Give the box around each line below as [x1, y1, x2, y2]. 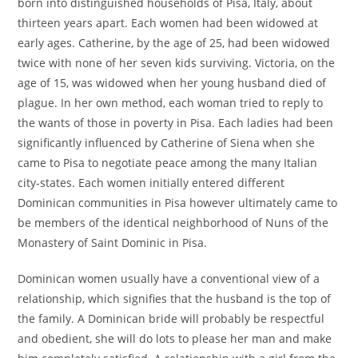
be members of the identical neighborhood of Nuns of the [18, 215, 329, 230]
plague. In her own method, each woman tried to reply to [18, 95, 324, 110]
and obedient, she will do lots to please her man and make [18, 331, 332, 346]
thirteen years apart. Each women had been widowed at [18, 15, 319, 30]
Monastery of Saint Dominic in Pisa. [18, 235, 208, 250]
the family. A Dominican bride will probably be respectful [18, 311, 325, 326]
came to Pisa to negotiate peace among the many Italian [18, 155, 318, 170]
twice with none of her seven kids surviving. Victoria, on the [18, 55, 336, 70]
